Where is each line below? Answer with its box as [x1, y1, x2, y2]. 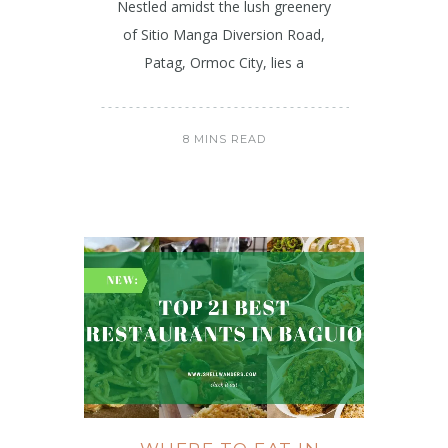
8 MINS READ [182, 132, 266, 147]
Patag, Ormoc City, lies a [144, 53, 304, 73]
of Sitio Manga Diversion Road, [123, 25, 325, 45]
